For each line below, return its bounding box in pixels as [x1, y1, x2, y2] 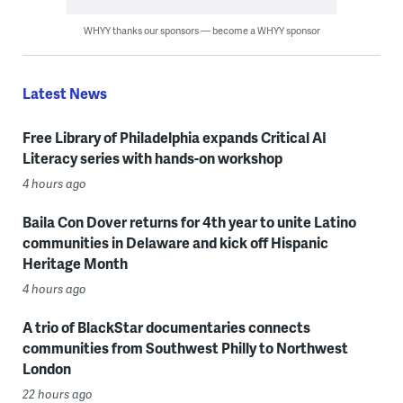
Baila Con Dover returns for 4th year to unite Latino [22, 211, 356, 232]
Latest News [22, 83, 107, 103]
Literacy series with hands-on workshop [22, 148, 282, 168]
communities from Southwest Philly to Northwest [22, 337, 348, 358]
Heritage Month [22, 253, 128, 273]
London [22, 358, 71, 379]
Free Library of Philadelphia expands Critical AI [22, 127, 327, 148]
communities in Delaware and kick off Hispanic [22, 232, 328, 253]
